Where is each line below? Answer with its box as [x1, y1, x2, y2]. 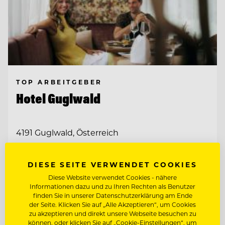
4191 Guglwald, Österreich [16, 127, 119, 138]
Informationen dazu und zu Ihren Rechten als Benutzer [30, 182, 195, 190]
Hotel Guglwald [16, 89, 100, 107]
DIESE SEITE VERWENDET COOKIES [28, 160, 197, 169]
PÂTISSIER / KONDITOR [16, 160, 123, 170]
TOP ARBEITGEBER [16, 77, 102, 86]
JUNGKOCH [16, 187, 67, 197]
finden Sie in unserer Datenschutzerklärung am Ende [33, 191, 192, 199]
